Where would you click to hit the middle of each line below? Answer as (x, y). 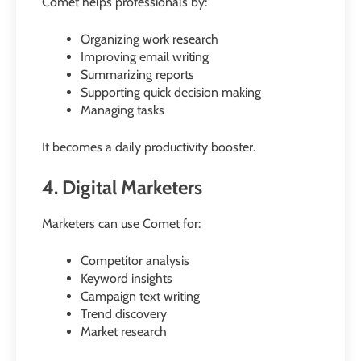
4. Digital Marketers (122, 188)
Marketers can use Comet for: (121, 223)
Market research (124, 331)
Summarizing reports (137, 75)
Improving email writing (145, 57)
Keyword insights (127, 278)
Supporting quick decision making (171, 93)
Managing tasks (122, 110)
